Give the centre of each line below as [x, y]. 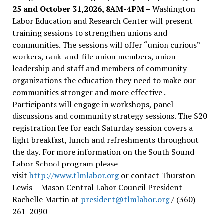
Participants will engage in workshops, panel [93, 104]
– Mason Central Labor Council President [108, 187]
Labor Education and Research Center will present [102, 21]
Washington [173, 9]
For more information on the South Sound [118, 151]
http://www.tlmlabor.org [74, 175]
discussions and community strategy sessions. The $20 [110, 116]
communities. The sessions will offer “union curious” [106, 44]
